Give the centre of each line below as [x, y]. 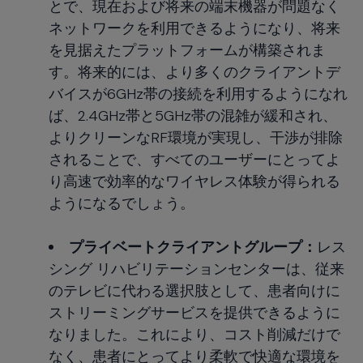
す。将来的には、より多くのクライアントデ [194, 72]
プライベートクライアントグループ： [193, 247]
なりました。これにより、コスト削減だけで [194, 334]
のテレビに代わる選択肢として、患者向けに [194, 290]
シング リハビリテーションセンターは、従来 [196, 269]
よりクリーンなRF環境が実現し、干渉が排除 [196, 137]
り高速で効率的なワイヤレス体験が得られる [194, 181]
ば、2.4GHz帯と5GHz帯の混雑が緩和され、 [193, 115]
